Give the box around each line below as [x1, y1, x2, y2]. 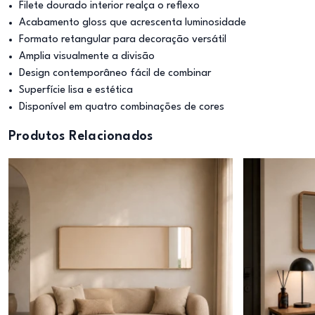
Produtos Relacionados [8, 130, 153, 143]
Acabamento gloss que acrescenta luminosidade [19, 18, 246, 28]
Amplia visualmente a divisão [19, 51, 155, 62]
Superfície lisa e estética [19, 85, 133, 96]
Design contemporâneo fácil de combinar [19, 68, 211, 79]
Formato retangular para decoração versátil [19, 34, 226, 45]
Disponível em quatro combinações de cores [19, 102, 224, 112]
